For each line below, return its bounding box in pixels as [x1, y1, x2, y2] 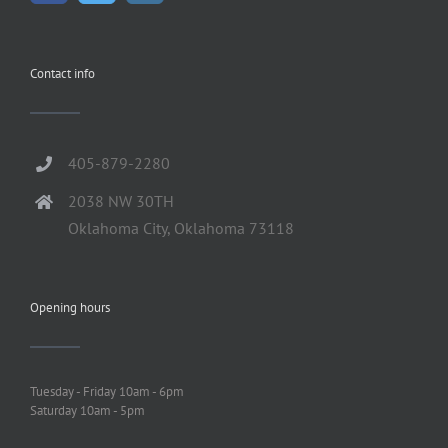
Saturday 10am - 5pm [30, 401, 145, 419]
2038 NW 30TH [68, 191, 175, 212]
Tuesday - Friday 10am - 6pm [30, 382, 184, 400]
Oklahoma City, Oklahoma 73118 [68, 218, 295, 239]
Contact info [30, 65, 95, 83]
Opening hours [30, 298, 110, 316]
